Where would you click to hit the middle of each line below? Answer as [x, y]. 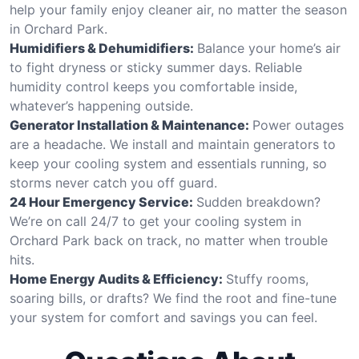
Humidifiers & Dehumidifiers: [102, 48]
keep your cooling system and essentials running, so [168, 163]
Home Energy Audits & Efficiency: [116, 278]
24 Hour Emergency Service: [101, 202]
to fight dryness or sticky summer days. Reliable [156, 67]
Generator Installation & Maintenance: [129, 125]
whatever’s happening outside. [101, 105]
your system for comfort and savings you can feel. [163, 317]
